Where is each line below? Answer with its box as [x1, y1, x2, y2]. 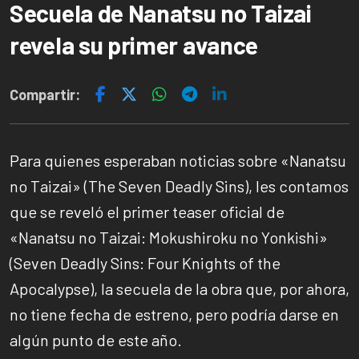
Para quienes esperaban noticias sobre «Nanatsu [10, 150, 346, 170]
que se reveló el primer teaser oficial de [10, 201, 284, 221]
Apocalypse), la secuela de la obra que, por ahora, [10, 278, 349, 298]
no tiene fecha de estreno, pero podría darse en [10, 304, 339, 324]
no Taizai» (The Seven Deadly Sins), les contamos [10, 175, 349, 196]
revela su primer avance [10, 30, 259, 59]
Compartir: [10, 86, 80, 103]
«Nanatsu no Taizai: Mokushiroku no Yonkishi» [10, 227, 328, 247]
